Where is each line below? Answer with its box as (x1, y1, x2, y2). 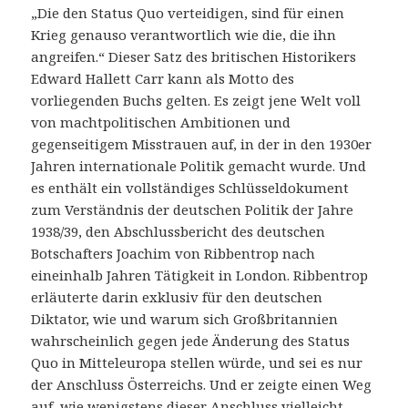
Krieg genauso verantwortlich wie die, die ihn (31, 25, 337, 45)
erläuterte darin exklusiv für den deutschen (31, 288, 323, 307)
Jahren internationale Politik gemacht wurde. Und (31, 157, 367, 176)
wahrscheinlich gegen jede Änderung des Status (31, 331, 351, 351)
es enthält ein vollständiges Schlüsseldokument (31, 178, 350, 198)
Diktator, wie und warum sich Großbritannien (31, 310, 339, 329)
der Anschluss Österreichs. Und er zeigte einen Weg (31, 375, 372, 394)
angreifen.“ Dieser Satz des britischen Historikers (31, 47, 357, 66)
